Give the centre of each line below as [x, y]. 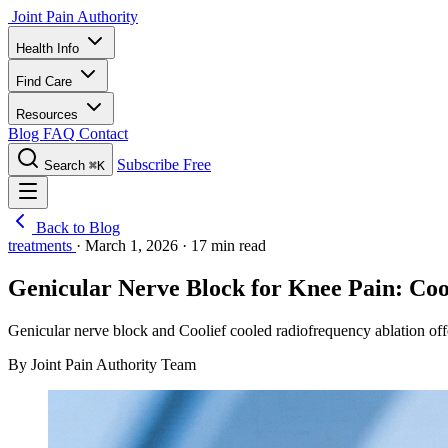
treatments [42, 245]
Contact [103, 133]
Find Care [46, 81]
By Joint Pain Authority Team [102, 364]
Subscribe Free [164, 164]
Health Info [49, 48]
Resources [49, 114]
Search [64, 165]
